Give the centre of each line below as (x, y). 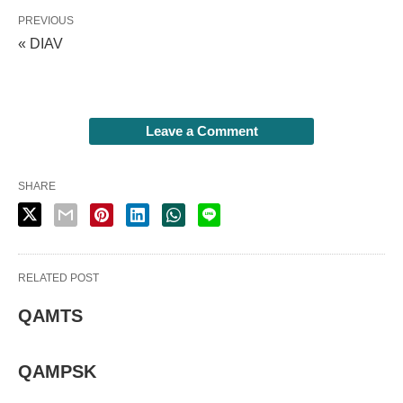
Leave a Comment (201, 131)
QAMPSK (57, 372)
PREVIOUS (46, 21)
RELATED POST (58, 278)
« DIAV (40, 44)
